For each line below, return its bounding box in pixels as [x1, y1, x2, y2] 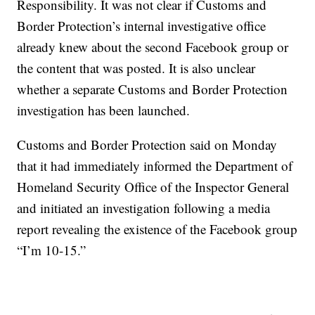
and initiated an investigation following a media [17, 199, 271, 217]
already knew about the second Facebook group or [17, 38, 289, 56]
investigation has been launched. [17, 101, 191, 119]
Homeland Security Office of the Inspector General [17, 178, 290, 195]
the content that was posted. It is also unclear [17, 59, 256, 77]
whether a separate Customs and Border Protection [17, 80, 288, 98]
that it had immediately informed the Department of [17, 157, 293, 174]
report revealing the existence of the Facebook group [17, 220, 298, 238]
